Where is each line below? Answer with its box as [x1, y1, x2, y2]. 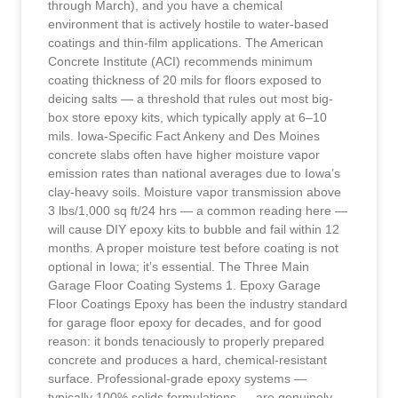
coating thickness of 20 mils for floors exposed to [48, 72, 322, 87]
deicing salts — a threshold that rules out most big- [48, 91, 333, 106]
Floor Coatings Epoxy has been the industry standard [48, 296, 347, 311]
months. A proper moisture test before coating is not [48, 240, 338, 255]
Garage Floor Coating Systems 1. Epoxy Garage [48, 277, 321, 292]
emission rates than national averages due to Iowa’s [48, 165, 340, 180]
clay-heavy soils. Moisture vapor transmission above [48, 184, 341, 199]
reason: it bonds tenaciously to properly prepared [48, 333, 324, 348]
